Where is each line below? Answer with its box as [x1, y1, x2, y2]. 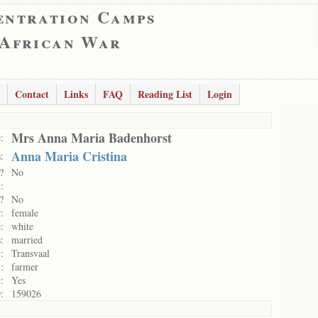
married [11, 233, 43, 246]
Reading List [138, 87, 192, 102]
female [11, 206, 38, 219]
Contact [15, 87, 49, 102]
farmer [11, 260, 38, 273]
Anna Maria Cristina [11, 147, 127, 165]
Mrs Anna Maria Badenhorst [11, 128, 172, 147]
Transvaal [11, 246, 50, 260]
